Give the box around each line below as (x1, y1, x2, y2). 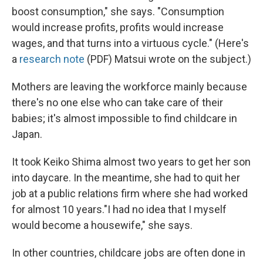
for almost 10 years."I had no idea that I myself (12, 203, 227, 216)
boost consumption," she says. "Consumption (12, 5, 224, 18)
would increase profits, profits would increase (12, 21, 224, 34)
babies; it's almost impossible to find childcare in (12, 112, 237, 125)
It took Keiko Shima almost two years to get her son (12, 156, 251, 168)
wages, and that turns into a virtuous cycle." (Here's (12, 37, 249, 50)
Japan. (12, 128, 42, 141)
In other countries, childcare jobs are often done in (12, 247, 245, 259)
